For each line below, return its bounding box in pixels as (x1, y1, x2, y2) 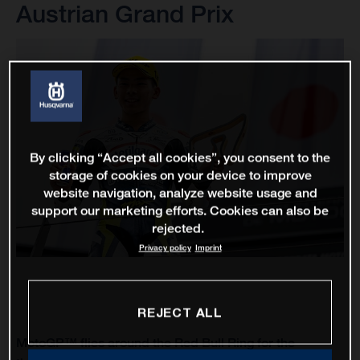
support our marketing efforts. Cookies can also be (31, 202, 329, 219)
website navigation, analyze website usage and (43, 185, 317, 201)
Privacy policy (138, 242, 191, 253)
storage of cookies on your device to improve (48, 167, 312, 183)
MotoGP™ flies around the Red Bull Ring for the (16, 335, 295, 351)
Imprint (194, 242, 222, 253)
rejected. (152, 220, 204, 236)
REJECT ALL (137, 305, 223, 320)
